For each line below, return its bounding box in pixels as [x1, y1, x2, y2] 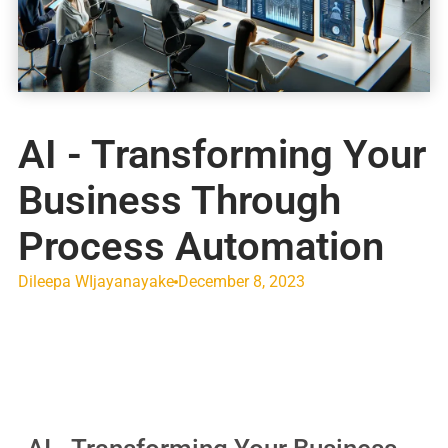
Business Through [17, 177, 341, 224]
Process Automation [17, 223, 384, 270]
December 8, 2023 [177, 272, 305, 291]
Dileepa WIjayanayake [17, 272, 174, 291]
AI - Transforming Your [17, 131, 426, 178]
